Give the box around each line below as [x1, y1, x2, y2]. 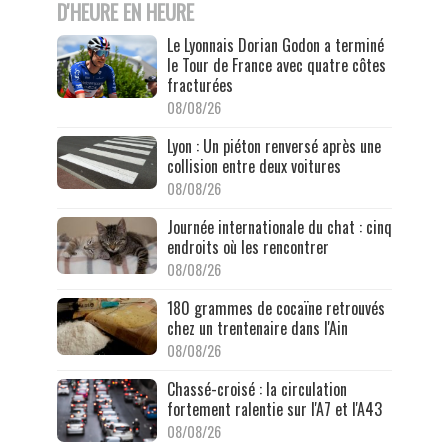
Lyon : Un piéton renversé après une [166, 134, 381, 159]
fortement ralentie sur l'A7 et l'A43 [166, 397, 382, 422]
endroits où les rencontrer [166, 235, 329, 260]
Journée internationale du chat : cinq [166, 215, 392, 240]
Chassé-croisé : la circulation [166, 377, 347, 402]
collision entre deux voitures [166, 154, 341, 179]
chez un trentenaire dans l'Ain [166, 316, 348, 341]
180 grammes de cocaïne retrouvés [166, 296, 385, 321]
